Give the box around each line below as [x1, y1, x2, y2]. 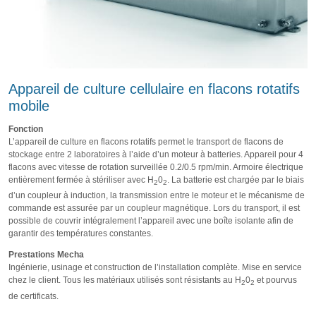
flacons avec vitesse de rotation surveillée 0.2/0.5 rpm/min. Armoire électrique [8, 162, 303, 173]
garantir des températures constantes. [8, 229, 153, 239]
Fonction [8, 124, 43, 135]
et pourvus [255, 275, 297, 286]
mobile [8, 98, 49, 114]
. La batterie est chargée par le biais [167, 175, 304, 186]
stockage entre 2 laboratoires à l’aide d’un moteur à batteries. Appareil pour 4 [8, 150, 303, 160]
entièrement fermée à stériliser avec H [8, 175, 154, 186]
